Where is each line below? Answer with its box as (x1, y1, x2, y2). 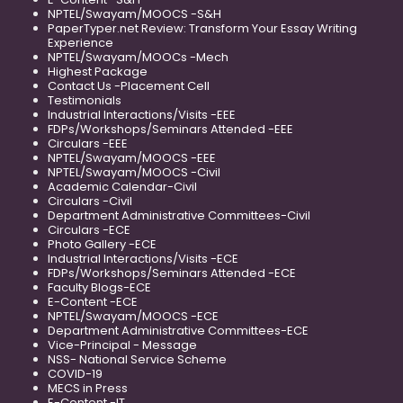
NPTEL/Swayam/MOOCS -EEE (48, 149, 216, 167)
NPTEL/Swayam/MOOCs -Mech (48, 49, 228, 67)
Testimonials (48, 92, 121, 110)
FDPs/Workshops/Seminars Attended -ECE (48, 264, 296, 282)
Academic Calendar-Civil (48, 178, 197, 196)
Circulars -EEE (48, 135, 128, 153)
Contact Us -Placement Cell (48, 77, 210, 95)
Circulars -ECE (48, 221, 130, 239)
